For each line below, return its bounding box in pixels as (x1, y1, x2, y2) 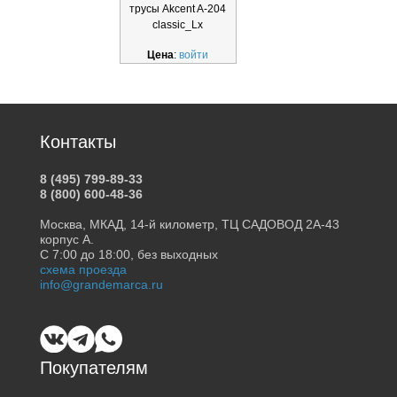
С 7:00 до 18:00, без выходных (39, 247, 218, 262)
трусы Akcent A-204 (129, 3, 226, 15)
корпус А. (39, 232, 94, 247)
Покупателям (39, 358, 148, 378)
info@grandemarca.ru (39, 277, 163, 292)
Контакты (39, 132, 116, 152)
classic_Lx (152, 19, 203, 31)
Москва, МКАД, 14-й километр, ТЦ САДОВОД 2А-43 (39, 217, 339, 232)
